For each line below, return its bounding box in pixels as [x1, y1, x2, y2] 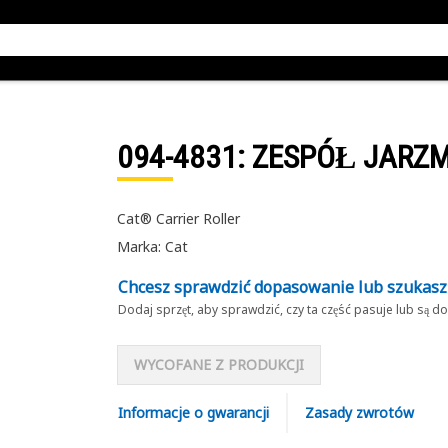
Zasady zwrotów [304, 403, 414, 422]
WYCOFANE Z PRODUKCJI [133, 355, 304, 374]
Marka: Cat [116, 237, 188, 256]
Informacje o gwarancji [117, 403, 269, 422]
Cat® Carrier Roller [116, 209, 240, 228]
